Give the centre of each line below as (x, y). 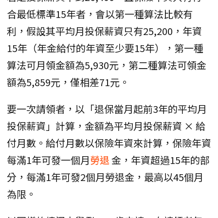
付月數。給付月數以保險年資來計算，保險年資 (109, 143)
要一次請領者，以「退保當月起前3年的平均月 (107, 109)
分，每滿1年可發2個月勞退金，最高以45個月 (105, 177)
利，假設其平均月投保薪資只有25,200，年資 (104, 31)
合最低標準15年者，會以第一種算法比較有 (100, 14)
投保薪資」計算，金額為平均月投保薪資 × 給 (106, 126)
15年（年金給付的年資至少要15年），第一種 (105, 48)
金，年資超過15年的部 (161, 160)
